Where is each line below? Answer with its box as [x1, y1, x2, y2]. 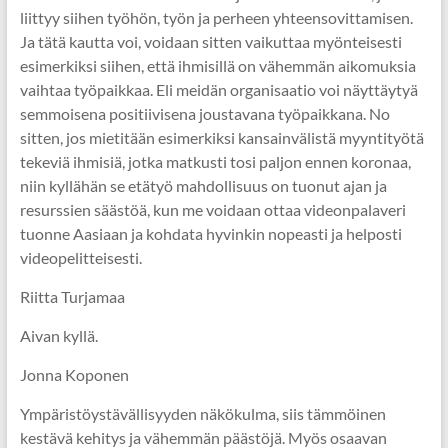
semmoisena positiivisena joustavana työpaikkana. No [19, 104, 390, 123]
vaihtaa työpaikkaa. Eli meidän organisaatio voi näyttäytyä [19, 80, 418, 99]
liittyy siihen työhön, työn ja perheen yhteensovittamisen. [19, 8, 413, 27]
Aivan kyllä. [19, 326, 98, 345]
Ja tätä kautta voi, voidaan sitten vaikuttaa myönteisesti [19, 32, 402, 51]
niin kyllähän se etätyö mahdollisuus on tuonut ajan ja [19, 176, 387, 195]
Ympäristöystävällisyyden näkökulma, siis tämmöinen [19, 404, 386, 423]
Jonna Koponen [19, 365, 129, 384]
